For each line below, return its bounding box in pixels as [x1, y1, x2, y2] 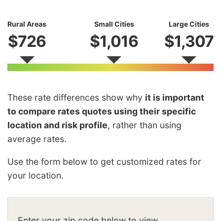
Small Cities [94, 20, 134, 29]
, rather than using [108, 120, 182, 131]
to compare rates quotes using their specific [7, 106, 196, 117]
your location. [7, 170, 64, 181]
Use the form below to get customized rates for [7, 156, 201, 167]
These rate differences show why [7, 92, 145, 103]
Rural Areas [7, 20, 46, 29]
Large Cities [169, 20, 209, 29]
